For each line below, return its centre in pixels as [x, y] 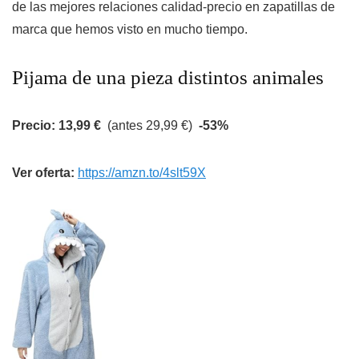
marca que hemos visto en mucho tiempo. [130, 30]
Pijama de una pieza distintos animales [168, 78]
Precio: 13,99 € [56, 126]
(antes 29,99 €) [150, 126]
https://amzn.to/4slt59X [142, 173]
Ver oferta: [45, 173]
